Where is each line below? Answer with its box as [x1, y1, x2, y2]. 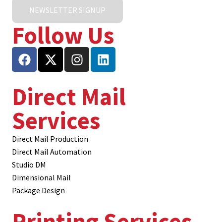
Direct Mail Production [12, 134, 88, 144]
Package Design [12, 185, 65, 196]
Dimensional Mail [12, 172, 71, 183]
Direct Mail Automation [12, 147, 92, 157]
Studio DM [12, 160, 46, 170]
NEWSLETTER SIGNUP [29, 5, 106, 15]
